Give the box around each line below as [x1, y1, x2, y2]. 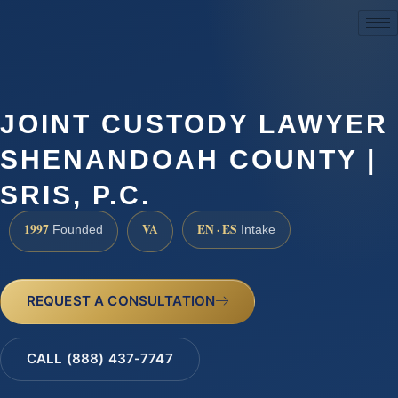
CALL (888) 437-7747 [26, 350, 173, 368]
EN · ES [197, 220, 237, 239]
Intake [237, 223, 275, 237]
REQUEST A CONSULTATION [26, 291, 216, 309]
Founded [49, 223, 103, 237]
